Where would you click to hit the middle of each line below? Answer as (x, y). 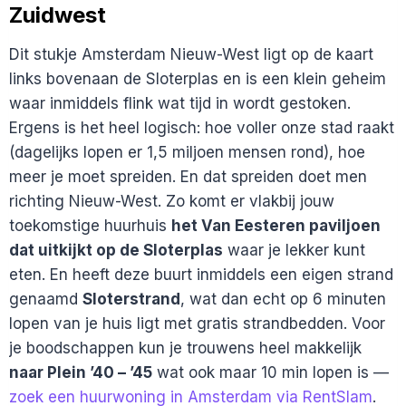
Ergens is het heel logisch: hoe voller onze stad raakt (202, 128)
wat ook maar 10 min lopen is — (271, 372)
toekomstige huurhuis (90, 226)
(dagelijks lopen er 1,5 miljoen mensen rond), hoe (187, 152)
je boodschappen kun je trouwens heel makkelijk (185, 348)
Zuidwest (58, 15)
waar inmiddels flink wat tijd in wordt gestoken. (180, 103)
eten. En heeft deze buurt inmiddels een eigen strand (201, 275)
